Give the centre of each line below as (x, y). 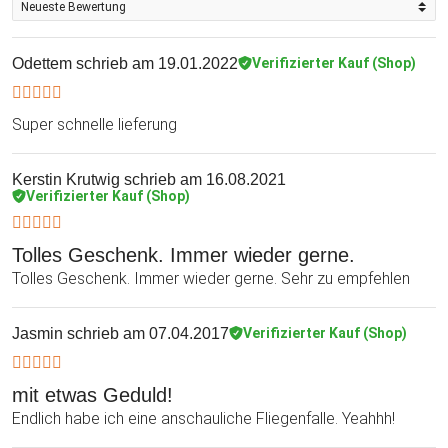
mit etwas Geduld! (92, 394)
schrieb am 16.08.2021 (203, 179)
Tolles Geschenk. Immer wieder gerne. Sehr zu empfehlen (211, 278)
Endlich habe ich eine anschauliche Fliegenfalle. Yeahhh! (203, 418)
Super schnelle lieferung (94, 124)
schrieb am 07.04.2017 (146, 333)
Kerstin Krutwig (66, 179)
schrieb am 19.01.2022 (155, 63)
